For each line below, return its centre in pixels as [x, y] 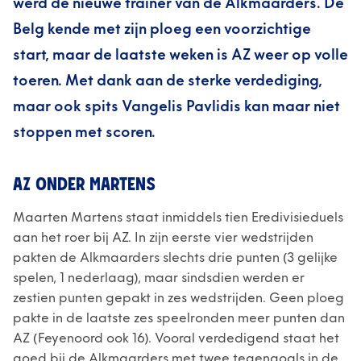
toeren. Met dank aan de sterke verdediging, [168, 81]
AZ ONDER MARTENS [84, 186]
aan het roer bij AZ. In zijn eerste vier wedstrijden [163, 238]
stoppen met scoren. [84, 132]
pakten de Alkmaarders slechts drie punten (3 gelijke [175, 258]
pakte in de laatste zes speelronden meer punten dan [179, 318]
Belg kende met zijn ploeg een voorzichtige [162, 29]
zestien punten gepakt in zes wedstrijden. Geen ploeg [178, 298]
